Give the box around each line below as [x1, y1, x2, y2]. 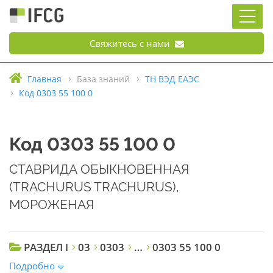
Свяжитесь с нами [89, 37, 172, 49]
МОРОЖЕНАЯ [9, 197, 94, 212]
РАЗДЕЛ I [24, 240, 68, 254]
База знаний [77, 74, 130, 85]
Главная [27, 74, 62, 85]
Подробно [9, 260, 55, 272]
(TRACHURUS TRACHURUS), [9, 179, 179, 194]
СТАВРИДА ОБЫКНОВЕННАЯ [9, 161, 189, 177]
